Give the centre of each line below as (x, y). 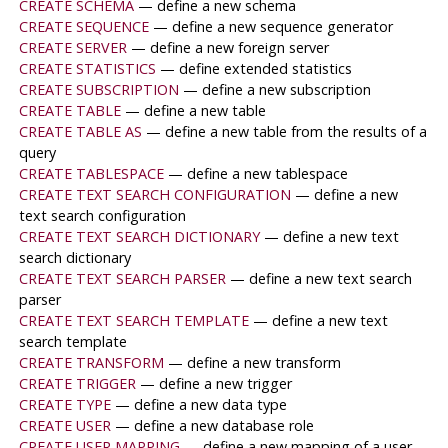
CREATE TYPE (64, 405)
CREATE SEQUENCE (83, 27)
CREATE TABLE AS (80, 132)
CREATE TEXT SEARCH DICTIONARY (139, 237)
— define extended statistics (255, 69)
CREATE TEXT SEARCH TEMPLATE (133, 321)
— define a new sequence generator (272, 27)
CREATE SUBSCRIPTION (98, 90)
